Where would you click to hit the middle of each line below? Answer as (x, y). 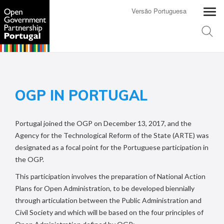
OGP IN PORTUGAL (81, 95)
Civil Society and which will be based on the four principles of (109, 212)
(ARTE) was (190, 135)
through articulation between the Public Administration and (108, 200)
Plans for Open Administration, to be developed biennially (105, 188)
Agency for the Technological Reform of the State (93, 135)
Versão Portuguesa (159, 11)
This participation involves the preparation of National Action (110, 176)
